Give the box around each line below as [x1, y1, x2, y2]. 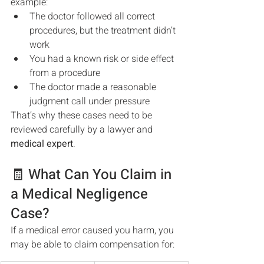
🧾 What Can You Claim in [11, 164, 175, 185]
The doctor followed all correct [29, 9, 157, 24]
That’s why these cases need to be [11, 108, 154, 123]
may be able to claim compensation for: [11, 237, 174, 252]
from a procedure [29, 66, 100, 80]
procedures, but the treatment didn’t [29, 24, 178, 38]
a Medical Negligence [11, 184, 151, 204]
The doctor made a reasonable [29, 80, 159, 94]
